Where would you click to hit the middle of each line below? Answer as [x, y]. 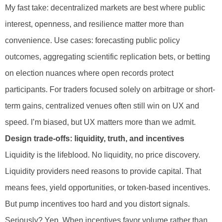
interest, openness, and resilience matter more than [94, 24]
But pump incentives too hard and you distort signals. [97, 204]
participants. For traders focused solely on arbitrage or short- [110, 90]
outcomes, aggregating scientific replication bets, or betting [108, 57]
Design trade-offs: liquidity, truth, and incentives [95, 139]
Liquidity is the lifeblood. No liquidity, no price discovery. [103, 155]
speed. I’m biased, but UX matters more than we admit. [100, 122]
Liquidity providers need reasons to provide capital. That [103, 171]
